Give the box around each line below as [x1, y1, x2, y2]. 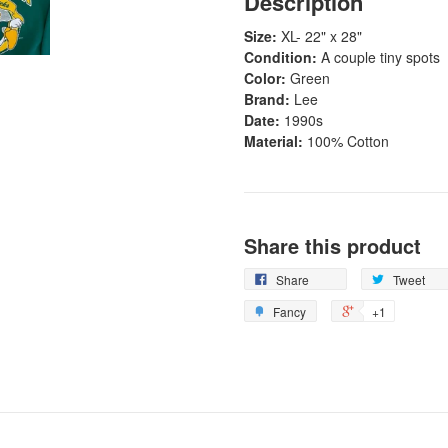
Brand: [244, 88, 294, 109]
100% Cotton [303, 130, 389, 151]
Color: [244, 67, 286, 88]
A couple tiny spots [321, 46, 440, 67]
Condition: [244, 46, 321, 67]
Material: [244, 130, 303, 151]
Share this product [244, 230, 421, 260]
